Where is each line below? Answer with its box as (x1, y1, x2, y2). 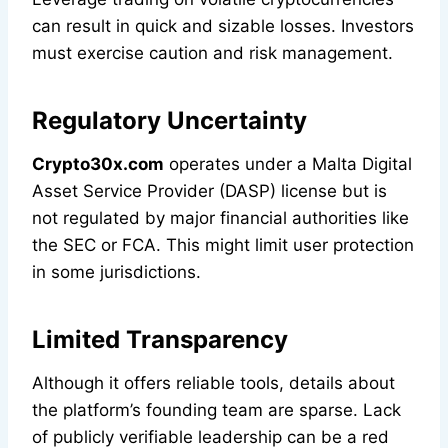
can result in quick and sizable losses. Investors (32, 16, 414, 37)
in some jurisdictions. (32, 262, 201, 283)
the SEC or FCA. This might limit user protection (32, 235, 414, 256)
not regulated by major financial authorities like (32, 208, 409, 229)
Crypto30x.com (32, 154, 164, 175)
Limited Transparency (32, 325, 288, 355)
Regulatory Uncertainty (32, 106, 307, 136)
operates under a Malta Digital (164, 154, 412, 175)
